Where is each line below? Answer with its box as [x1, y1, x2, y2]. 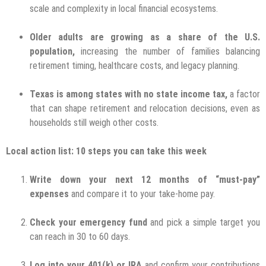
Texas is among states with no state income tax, [30, 88, 227, 100]
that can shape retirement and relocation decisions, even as [30, 102, 260, 114]
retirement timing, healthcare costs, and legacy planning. [30, 59, 242, 71]
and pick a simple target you [147, 216, 261, 228]
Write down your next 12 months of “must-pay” [30, 173, 260, 185]
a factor [227, 88, 260, 100]
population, [30, 45, 75, 57]
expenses [30, 188, 69, 199]
